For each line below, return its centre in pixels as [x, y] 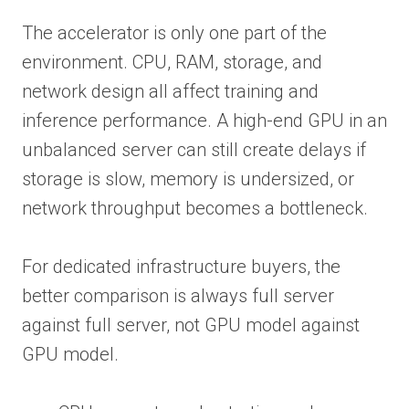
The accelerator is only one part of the [174, 32]
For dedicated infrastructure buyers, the [181, 266]
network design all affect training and [170, 91]
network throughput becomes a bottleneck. [195, 208]
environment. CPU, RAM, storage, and [172, 62]
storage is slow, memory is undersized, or [188, 178]
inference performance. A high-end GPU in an [204, 120]
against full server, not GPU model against [191, 325]
